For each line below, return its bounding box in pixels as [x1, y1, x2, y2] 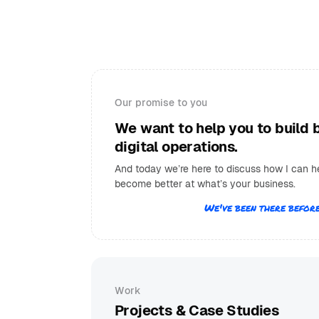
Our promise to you [115, 95, 207, 109]
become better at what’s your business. [115, 177, 296, 191]
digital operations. [115, 137, 238, 157]
